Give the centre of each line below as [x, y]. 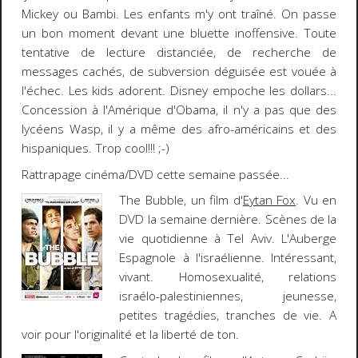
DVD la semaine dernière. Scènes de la [228, 220]
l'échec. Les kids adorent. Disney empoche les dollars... [179, 91]
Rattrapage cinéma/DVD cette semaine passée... [155, 174]
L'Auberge [309, 239]
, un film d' [213, 201]
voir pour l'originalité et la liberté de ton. [130, 335]
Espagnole [148, 258]
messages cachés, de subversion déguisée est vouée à [179, 72]
